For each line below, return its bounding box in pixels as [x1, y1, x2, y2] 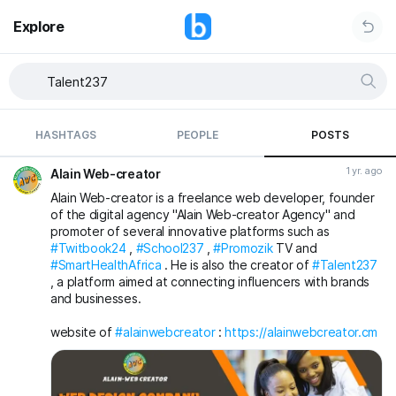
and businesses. [50, 291, 141, 306]
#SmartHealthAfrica [50, 257, 162, 272]
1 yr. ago [345, 164, 383, 177]
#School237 [135, 240, 204, 255]
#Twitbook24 [50, 240, 126, 255]
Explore [13, 18, 65, 35]
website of [50, 324, 116, 339]
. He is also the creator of [161, 257, 312, 272]
